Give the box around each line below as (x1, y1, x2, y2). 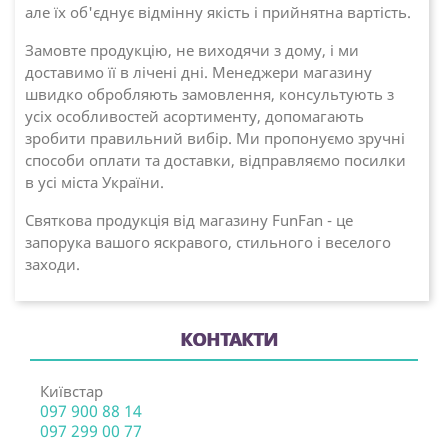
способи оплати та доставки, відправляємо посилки (25, 149, 406, 170)
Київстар (40, 380, 103, 401)
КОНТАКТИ (180, 326, 278, 351)
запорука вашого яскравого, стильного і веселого (25, 231, 391, 252)
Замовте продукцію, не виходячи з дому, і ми (25, 39, 359, 60)
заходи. (25, 253, 80, 274)
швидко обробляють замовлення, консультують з (25, 83, 394, 104)
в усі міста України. (25, 171, 164, 192)
